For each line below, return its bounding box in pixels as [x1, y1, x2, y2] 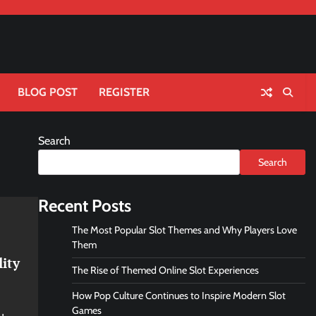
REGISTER [99, 85, 150, 99]
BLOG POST [18, 85, 78, 99]
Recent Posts [37, 195, 131, 216]
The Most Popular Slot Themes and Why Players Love [71, 224, 297, 236]
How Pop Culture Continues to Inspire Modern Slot [71, 289, 286, 302]
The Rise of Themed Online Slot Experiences [71, 264, 259, 276]
